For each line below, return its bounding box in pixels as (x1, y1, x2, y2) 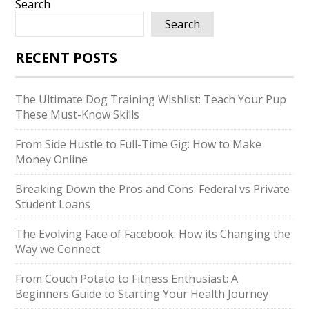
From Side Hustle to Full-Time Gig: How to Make (15, 137, 262, 152)
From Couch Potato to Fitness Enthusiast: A (15, 271, 239, 286)
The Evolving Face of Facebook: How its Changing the (15, 226, 291, 241)
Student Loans (15, 197, 91, 212)
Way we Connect (15, 241, 101, 257)
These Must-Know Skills (15, 107, 140, 122)
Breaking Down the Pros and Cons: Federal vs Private (15, 181, 290, 197)
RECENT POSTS (15, 48, 118, 67)
